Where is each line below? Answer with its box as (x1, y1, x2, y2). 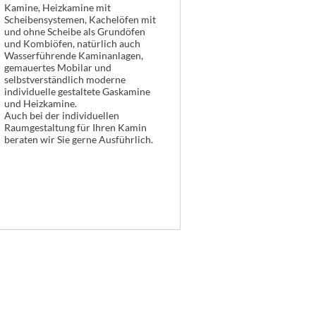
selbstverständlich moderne (4, 73, 126, 85)
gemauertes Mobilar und (4, 61, 111, 73)
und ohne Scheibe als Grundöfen (4, 25, 145, 37)
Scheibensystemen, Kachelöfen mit (4, 13, 156, 25)
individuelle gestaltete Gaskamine (4, 85, 150, 97)
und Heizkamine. (4, 97, 79, 109)
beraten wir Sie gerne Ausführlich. (4, 133, 153, 145)
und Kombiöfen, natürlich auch (4, 37, 140, 49)
